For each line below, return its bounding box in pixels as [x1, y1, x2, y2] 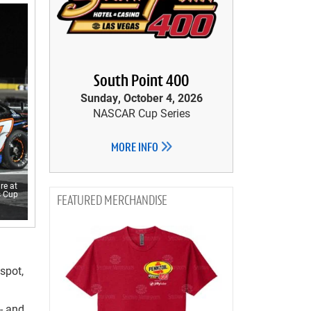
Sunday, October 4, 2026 [80, 90, 203, 105]
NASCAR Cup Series [92, 106, 190, 120]
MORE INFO [110, 142, 160, 155]
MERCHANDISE [104, 194, 167, 208]
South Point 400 [94, 74, 189, 90]
